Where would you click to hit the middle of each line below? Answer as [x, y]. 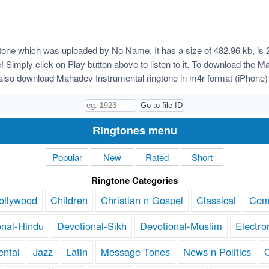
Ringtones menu [134, 131]
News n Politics [217, 252]
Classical [216, 200]
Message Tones [135, 252]
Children [69, 200]
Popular [67, 157]
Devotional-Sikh [92, 226]
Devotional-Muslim [181, 226]
